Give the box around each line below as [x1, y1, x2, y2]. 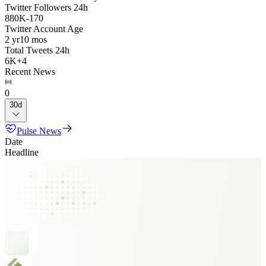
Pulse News [17, 126, 61, 136]
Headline [5, 147, 39, 157]
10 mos [20, 34, 47, 45]
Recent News [5, 66, 55, 77]
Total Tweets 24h [5, 45, 69, 55]
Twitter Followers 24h [5, 2, 88, 12]
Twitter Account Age [5, 24, 83, 34]
